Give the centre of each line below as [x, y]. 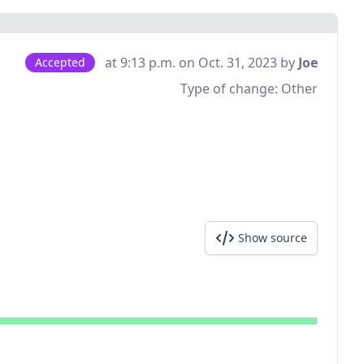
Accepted [60, 62]
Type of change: [231, 89]
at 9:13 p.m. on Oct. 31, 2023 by [201, 63]
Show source [273, 238]
